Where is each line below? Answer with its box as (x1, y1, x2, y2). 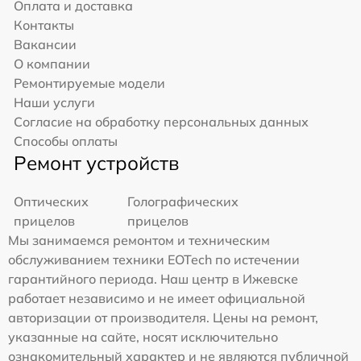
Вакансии (14, 36, 77, 53)
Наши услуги (14, 94, 95, 111)
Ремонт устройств (14, 151, 179, 176)
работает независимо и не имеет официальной (8, 290, 305, 307)
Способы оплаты (14, 133, 118, 150)
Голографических (127, 193, 239, 210)
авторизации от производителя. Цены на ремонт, (8, 309, 318, 326)
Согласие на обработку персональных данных (14, 114, 309, 131)
